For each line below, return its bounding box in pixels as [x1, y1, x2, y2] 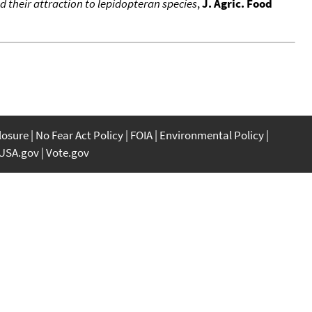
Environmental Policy [159, 127, 264, 143]
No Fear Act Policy [36, 127, 123, 143]
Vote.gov [46, 144, 89, 160]
